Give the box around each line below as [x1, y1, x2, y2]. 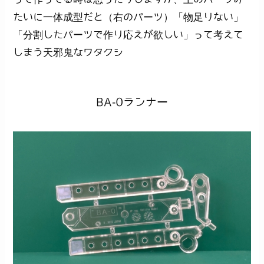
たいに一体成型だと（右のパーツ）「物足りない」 [13, 11, 244, 22]
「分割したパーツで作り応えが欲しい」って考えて [13, 29, 244, 39]
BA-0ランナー [96, 95, 168, 107]
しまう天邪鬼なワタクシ [13, 47, 124, 57]
